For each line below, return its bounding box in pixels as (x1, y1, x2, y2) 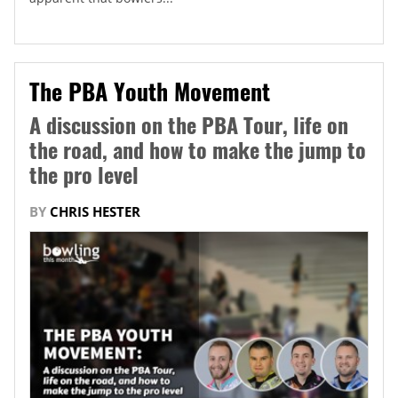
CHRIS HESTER (50, 203, 140, 221)
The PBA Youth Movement (29, 74, 270, 109)
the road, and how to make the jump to (29, 133, 366, 166)
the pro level (29, 158, 139, 191)
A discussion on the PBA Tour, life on (29, 108, 348, 141)
